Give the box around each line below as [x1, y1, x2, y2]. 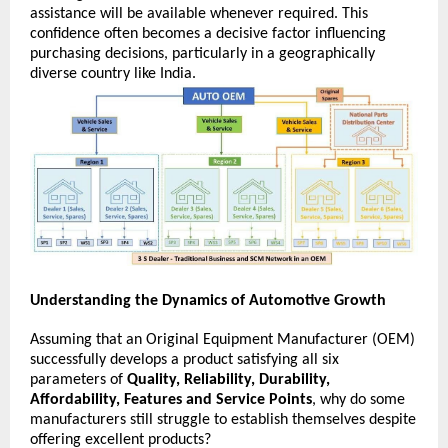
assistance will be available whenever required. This [30, 6, 368, 23]
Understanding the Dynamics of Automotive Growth [30, 293, 386, 310]
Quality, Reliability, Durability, [127, 371, 330, 388]
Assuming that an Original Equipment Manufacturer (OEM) [30, 331, 415, 348]
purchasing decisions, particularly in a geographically [30, 46, 375, 63]
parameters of [30, 371, 127, 388]
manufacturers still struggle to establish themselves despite [30, 411, 416, 428]
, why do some [312, 391, 405, 408]
